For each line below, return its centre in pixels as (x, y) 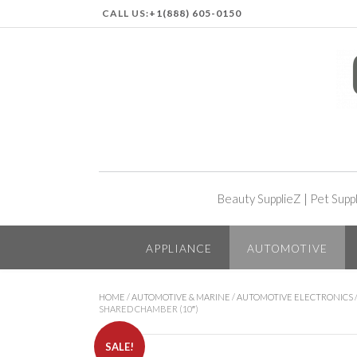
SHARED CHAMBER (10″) (149, 308)
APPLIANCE (178, 248)
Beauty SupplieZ (259, 198)
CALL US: (126, 13)
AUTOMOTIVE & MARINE (181, 296)
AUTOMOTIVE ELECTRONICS (295, 296)
